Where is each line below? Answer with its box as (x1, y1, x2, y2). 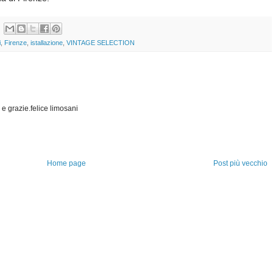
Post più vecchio (213, 159, 268, 168)
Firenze (4, 39, 27, 47)
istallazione (30, 39, 63, 47)
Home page (46, 159, 86, 168)
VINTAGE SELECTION (66, 39, 135, 47)
